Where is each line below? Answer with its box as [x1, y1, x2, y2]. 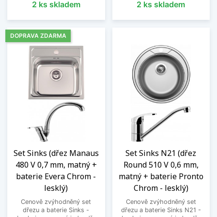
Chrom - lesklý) [133, 182, 188, 193]
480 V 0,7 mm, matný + [15, 159, 97, 170]
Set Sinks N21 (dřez [125, 147, 197, 158]
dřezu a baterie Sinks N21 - [121, 206, 201, 214]
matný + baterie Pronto [118, 170, 203, 182]
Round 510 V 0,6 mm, [123, 159, 199, 170]
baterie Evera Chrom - [16, 170, 96, 182]
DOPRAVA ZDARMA [10, 31, 66, 39]
